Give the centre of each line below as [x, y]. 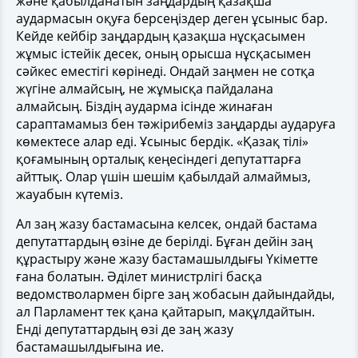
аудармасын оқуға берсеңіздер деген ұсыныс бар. [172, 18]
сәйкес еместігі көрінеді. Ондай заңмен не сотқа [165, 71]
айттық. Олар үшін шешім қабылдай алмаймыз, [163, 177]
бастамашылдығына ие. [90, 347]
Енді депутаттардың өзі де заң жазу [125, 329]
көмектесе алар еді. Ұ [82, 141]
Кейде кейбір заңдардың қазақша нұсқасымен [161, 36]
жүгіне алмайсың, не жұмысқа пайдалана [145, 89]
